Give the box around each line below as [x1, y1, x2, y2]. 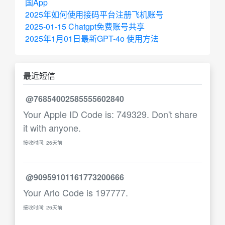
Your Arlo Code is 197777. [23, 186, 128, 199]
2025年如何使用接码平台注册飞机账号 [25, 9, 164, 20]
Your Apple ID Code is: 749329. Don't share [23, 107, 197, 121]
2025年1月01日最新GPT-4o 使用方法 [25, 33, 159, 44]
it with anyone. [23, 121, 81, 134]
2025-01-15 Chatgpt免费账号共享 [25, 21, 145, 32]
